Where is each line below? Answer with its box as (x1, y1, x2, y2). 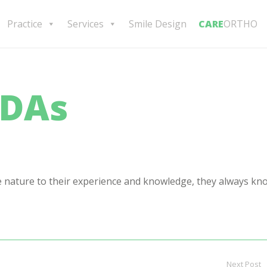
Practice (7, 17, 42, 30)
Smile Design (129, 17, 187, 30)
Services (67, 17, 104, 30)
